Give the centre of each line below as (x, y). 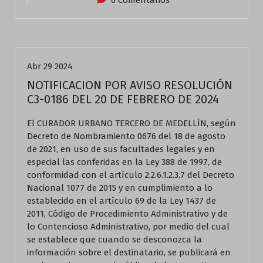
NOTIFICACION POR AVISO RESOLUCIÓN (130, 85)
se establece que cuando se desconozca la (114, 240)
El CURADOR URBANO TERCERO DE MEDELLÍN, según (131, 123)
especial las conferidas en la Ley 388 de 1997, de (124, 162)
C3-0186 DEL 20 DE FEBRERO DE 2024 (123, 99)
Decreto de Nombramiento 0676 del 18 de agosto (126, 136)
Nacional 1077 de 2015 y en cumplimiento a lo (120, 188)
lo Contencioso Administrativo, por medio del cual (128, 227)
